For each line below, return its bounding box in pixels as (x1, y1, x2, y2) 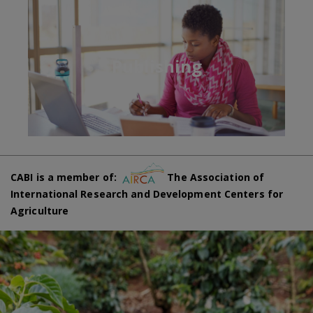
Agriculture (10, 204, 69, 217)
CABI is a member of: (10, 170, 123, 184)
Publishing (111, 54, 202, 78)
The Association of (164, 170, 265, 184)
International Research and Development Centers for (10, 187, 284, 201)
